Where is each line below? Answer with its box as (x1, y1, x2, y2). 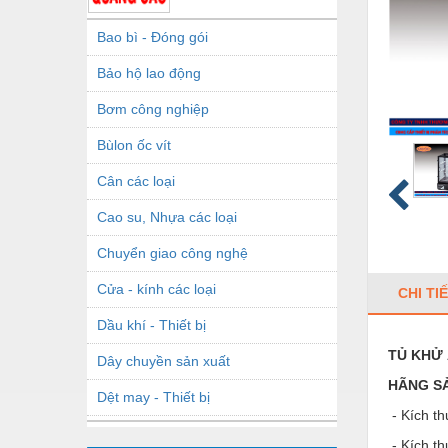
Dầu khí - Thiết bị (97, 316, 206, 333)
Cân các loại (97, 172, 175, 189)
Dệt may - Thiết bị (97, 388, 210, 405)
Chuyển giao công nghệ (97, 244, 248, 261)
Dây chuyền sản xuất (97, 352, 230, 369)
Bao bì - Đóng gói (97, 28, 208, 45)
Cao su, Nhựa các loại (97, 208, 237, 225)
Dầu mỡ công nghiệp (97, 424, 230, 441)
